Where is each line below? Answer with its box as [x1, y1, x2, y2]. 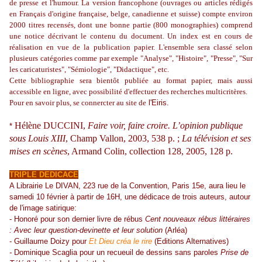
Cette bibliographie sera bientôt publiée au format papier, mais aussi [9, 76, 253, 85]
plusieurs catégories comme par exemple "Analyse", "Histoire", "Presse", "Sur [9, 54, 253, 63]
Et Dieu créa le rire [89, 237, 152, 246]
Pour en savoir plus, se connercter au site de [9, 98, 146, 108]
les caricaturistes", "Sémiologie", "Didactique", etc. [9, 65, 169, 74]
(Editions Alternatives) [152, 237, 229, 246]
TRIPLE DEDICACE [9, 170, 78, 180]
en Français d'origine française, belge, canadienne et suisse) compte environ [9, 9, 253, 19]
